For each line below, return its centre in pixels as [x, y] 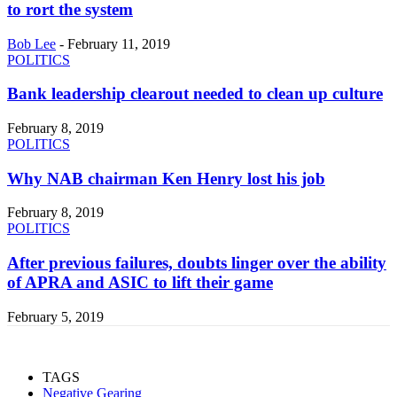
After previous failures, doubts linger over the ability [197, 263]
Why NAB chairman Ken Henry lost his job [166, 178]
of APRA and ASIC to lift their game [140, 283]
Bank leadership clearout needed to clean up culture [195, 94]
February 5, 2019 [55, 316]
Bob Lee [31, 43]
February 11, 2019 [119, 43]
